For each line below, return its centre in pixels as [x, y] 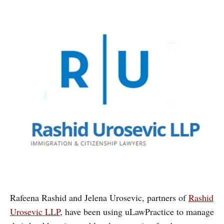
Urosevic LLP [35, 212]
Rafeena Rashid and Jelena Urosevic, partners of [99, 198]
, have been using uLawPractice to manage [137, 212]
